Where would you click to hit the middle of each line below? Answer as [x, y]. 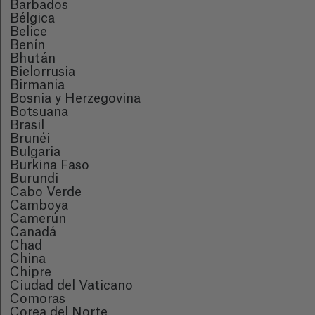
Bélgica [32, 18]
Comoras [38, 299]
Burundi [34, 179]
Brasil [27, 125]
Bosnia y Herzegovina [75, 98]
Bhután [33, 58]
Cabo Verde [46, 192]
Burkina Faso [50, 165]
